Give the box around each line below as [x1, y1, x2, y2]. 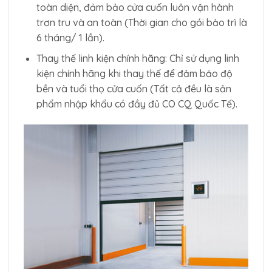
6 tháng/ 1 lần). [36, 31, 104, 44]
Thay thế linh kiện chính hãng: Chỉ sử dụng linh [36, 52, 239, 65]
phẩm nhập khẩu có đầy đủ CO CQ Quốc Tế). [36, 98, 237, 110]
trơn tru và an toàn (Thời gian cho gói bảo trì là [36, 16, 247, 29]
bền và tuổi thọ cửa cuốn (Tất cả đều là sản [36, 83, 231, 95]
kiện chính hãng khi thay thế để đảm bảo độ [36, 67, 233, 80]
